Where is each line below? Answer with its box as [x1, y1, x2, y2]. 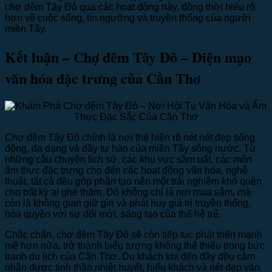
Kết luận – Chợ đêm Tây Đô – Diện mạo [5, 46, 251, 68]
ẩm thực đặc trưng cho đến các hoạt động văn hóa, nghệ [5, 165, 248, 176]
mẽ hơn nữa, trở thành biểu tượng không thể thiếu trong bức [5, 240, 265, 251]
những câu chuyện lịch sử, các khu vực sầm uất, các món [5, 154, 252, 165]
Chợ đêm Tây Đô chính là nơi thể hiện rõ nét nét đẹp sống [5, 132, 255, 143]
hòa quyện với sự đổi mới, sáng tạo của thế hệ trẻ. [5, 209, 221, 220]
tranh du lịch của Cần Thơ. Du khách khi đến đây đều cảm [5, 251, 255, 262]
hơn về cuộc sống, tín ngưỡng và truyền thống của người [5, 12, 251, 23]
